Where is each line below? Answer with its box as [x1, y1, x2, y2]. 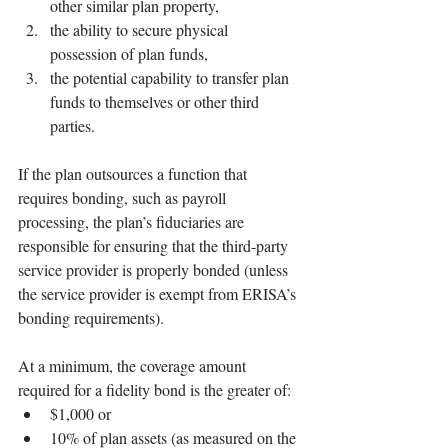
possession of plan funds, [50, 43, 208, 65]
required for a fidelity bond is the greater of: [18, 379, 291, 401]
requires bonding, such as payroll [18, 187, 230, 209]
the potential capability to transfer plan [50, 67, 293, 89]
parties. [50, 115, 95, 137]
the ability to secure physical [50, 19, 232, 41]
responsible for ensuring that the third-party [18, 235, 292, 257]
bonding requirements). [18, 307, 164, 329]
